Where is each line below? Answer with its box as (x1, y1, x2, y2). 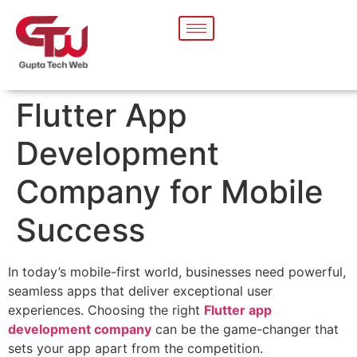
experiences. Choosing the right (8, 302, 200, 319)
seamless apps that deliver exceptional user (8, 283, 273, 300)
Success (16, 210, 145, 250)
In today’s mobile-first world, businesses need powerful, (8, 264, 346, 280)
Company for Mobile (16, 172, 324, 212)
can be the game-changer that (151, 321, 339, 338)
